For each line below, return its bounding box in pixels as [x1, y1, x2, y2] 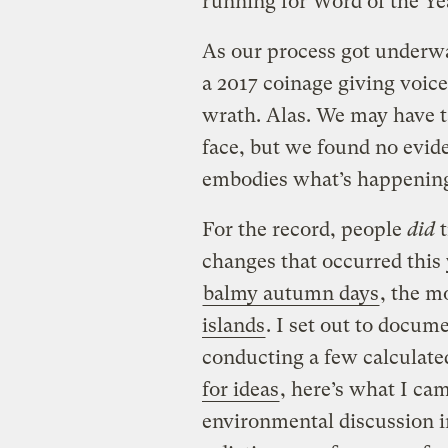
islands [201, 314, 265, 338]
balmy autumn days [202, 282, 379, 306]
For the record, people [201, 218, 407, 242]
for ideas [201, 378, 279, 402]
